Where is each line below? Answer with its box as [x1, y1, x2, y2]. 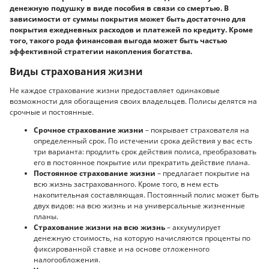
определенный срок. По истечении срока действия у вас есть [34, 135, 252, 146]
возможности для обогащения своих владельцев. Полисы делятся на [10, 96, 257, 107]
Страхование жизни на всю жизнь [34, 222, 165, 232]
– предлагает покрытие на [156, 168, 250, 178]
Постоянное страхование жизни [34, 168, 156, 178]
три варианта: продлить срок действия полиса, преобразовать [34, 146, 256, 157]
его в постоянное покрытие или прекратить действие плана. [34, 157, 250, 168]
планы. [34, 211, 58, 222]
